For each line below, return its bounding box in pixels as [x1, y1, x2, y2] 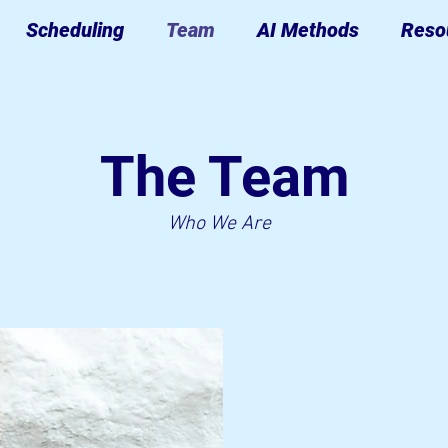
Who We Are [167, 212, 271, 236]
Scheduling [26, 18, 124, 42]
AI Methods [257, 18, 359, 42]
